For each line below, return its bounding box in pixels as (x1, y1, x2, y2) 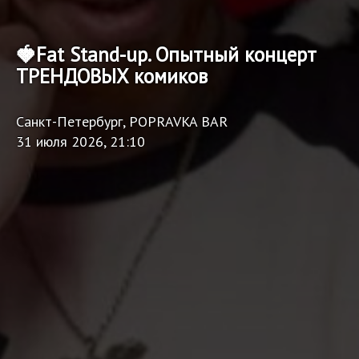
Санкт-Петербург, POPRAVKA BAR (16, 112, 228, 131)
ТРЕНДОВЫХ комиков (16, 63, 208, 89)
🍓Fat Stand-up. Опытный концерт (16, 42, 317, 67)
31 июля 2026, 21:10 (16, 132, 145, 151)
